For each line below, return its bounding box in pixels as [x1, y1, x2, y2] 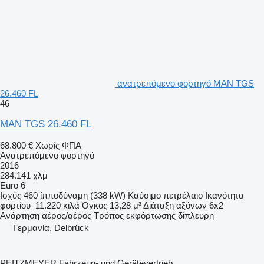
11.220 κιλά [35, 200, 80, 210]
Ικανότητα [205, 190, 244, 200]
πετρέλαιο [163, 190, 203, 200]
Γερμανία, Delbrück [13, 222, 89, 233]
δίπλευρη [178, 210, 214, 220]
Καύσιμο [128, 190, 161, 200]
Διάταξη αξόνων [143, 200, 207, 210]
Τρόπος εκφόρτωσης [94, 210, 176, 220]
